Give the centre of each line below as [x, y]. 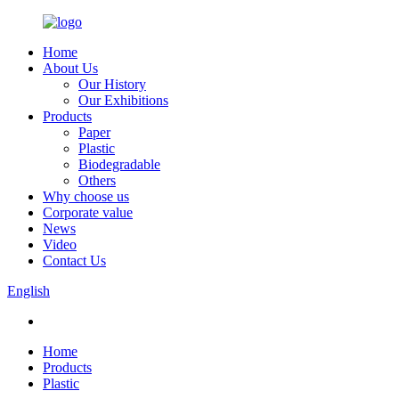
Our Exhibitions [123, 100]
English [28, 291]
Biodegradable [119, 164]
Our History [112, 84]
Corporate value [88, 212]
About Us [70, 68]
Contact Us [74, 261]
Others [97, 180]
